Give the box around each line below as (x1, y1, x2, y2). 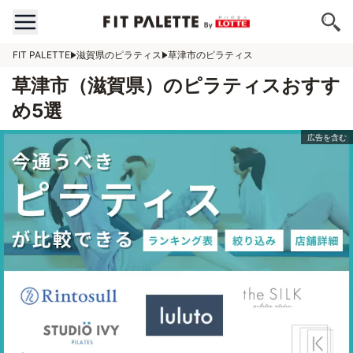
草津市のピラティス (168, 49, 253, 61)
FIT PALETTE (13, 49, 70, 61)
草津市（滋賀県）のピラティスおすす (12, 74, 340, 97)
